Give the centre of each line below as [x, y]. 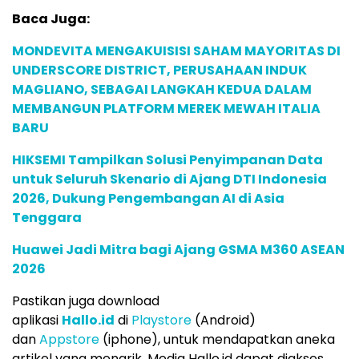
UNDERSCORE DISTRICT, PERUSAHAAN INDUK [159, 70]
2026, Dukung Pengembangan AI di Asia [148, 198]
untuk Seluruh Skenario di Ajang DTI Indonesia [169, 179]
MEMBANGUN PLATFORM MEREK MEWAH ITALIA [166, 108]
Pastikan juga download [86, 301]
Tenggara [47, 217]
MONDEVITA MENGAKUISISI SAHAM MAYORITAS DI [176, 50]
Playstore [161, 320]
